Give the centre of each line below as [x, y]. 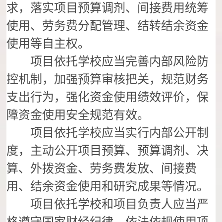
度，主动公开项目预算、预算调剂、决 [108, 151]
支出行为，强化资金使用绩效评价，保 [108, 97]
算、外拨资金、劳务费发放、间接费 [102, 169]
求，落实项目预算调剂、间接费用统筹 [108, 8]
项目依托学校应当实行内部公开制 [108, 133]
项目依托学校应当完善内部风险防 [108, 62]
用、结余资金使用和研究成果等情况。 [108, 187]
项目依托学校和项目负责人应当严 [108, 204]
